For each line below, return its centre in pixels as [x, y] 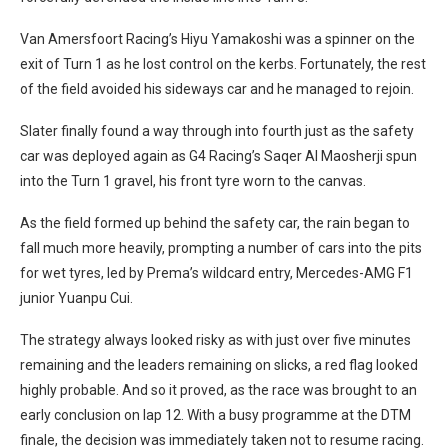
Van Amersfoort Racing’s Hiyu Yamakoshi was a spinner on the [217, 38]
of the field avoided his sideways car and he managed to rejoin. [217, 88]
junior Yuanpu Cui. [76, 297]
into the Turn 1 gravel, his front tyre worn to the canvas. [193, 180]
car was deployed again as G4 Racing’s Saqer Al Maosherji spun [218, 155]
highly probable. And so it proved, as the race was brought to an [218, 389]
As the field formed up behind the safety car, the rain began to [215, 222]
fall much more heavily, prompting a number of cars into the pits [221, 247]
